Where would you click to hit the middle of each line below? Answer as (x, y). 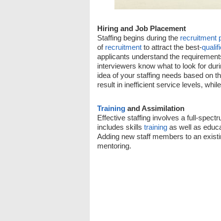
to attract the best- (172, 47)
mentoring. (114, 146)
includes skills (121, 127)
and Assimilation (155, 108)
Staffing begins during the (139, 38)
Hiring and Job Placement (142, 28)
